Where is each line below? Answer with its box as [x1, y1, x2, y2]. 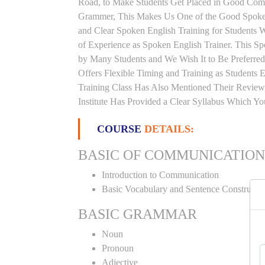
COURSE [97, 123, 144, 135]
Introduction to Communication [102, 170, 219, 180]
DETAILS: [144, 123, 194, 135]
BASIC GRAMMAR [78, 206, 197, 222]
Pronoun [102, 243, 134, 253]
